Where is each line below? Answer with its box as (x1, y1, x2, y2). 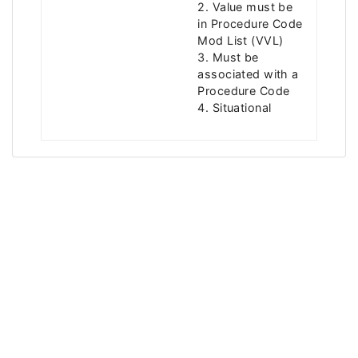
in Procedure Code (197, 16, 303, 30)
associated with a (197, 66, 299, 81)
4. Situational (197, 100, 272, 114)
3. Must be (197, 50, 259, 64)
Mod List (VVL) (197, 33, 284, 47)
